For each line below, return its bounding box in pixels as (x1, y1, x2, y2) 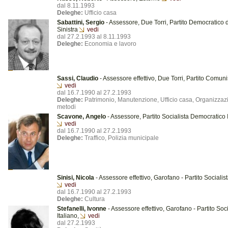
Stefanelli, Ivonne (57, 205, 106, 212)
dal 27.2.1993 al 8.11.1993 (57, 33, 131, 40)
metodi (57, 103, 76, 110)
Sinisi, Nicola (57, 174, 94, 181)
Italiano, (57, 212, 80, 219)
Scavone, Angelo (57, 113, 106, 120)
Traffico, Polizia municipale (83, 134, 159, 141)
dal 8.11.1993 (57, 2, 95, 9)
